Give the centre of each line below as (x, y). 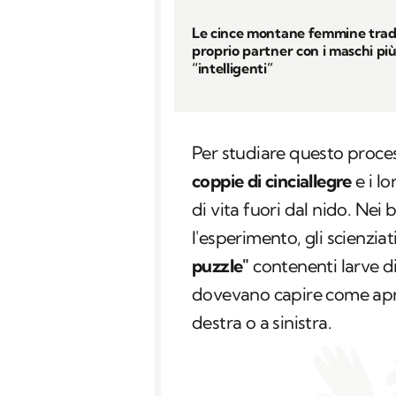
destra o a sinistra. (262, 323)
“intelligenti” (232, 68)
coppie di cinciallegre (272, 181)
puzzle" (221, 266)
